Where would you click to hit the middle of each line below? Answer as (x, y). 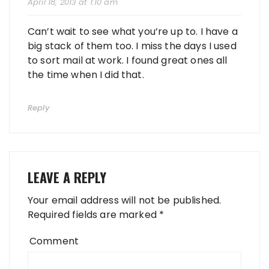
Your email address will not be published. (125, 200)
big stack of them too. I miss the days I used (132, 46)
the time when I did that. (86, 74)
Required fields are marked (94, 214)
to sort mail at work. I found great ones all (128, 60)
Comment (54, 241)
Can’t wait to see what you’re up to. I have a (133, 31)
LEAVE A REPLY (67, 177)
